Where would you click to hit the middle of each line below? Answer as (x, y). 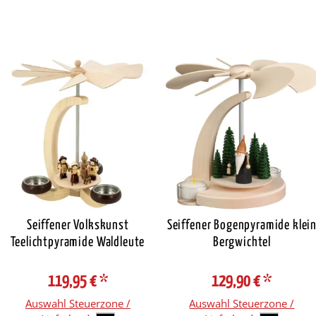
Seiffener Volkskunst (78, 225)
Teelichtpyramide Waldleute (78, 242)
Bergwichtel (242, 242)
